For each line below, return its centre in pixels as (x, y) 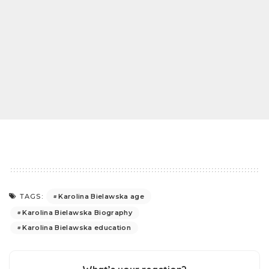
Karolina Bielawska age (101, 196)
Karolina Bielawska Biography (77, 213)
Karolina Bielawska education (77, 228)
